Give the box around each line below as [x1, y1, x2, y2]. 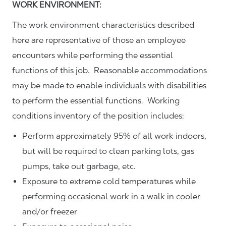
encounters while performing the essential [12, 50, 173, 60]
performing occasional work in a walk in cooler [22, 191, 200, 201]
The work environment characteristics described [12, 20, 194, 30]
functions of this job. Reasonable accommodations [12, 65, 207, 75]
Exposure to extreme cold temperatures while [22, 176, 196, 186]
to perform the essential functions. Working [12, 95, 180, 105]
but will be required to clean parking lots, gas [22, 146, 194, 156]
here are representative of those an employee [12, 35, 186, 45]
